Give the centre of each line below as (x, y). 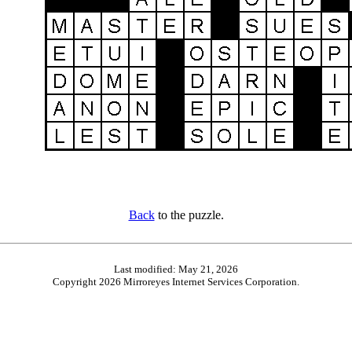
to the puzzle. (189, 214)
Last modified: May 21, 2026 (176, 269)
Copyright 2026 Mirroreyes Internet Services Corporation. (176, 281)
